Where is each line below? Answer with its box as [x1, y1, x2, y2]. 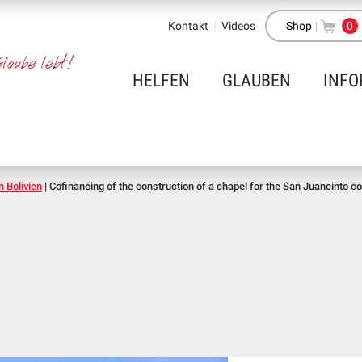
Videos [221, 19, 255, 32]
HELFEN [133, 70, 190, 90]
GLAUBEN [222, 70, 291, 90]
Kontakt [168, 19, 208, 32]
